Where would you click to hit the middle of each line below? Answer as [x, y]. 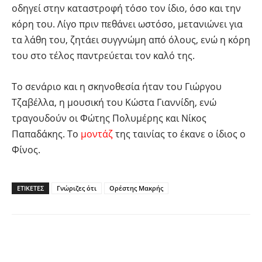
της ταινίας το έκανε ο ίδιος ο [179, 134]
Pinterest [201, 239]
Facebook [56, 239]
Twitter [131, 239]
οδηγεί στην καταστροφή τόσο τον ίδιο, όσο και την [126, 8]
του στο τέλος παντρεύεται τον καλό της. [103, 56]
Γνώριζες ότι [77, 188]
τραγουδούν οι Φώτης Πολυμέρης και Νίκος [109, 118]
